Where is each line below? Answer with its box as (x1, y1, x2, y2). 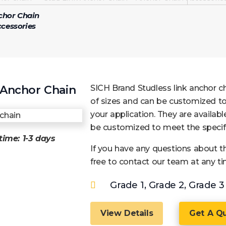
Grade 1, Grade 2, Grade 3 (110, 180, 224, 191)
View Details (100, 208, 153, 218)
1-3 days (19, 133, 55, 143)
